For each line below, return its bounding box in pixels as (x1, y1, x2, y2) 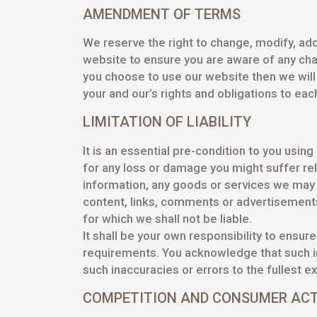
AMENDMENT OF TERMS (83, 6, 241, 23)
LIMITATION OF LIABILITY (83, 113, 251, 130)
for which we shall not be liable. (83, 212, 252, 226)
